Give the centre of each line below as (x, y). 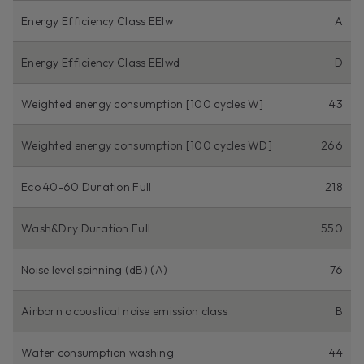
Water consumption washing (97, 352)
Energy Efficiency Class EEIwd (101, 62)
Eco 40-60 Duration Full (87, 186)
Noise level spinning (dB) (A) (95, 269)
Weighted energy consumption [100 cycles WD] (147, 145)
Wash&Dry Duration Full (86, 228)
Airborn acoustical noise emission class (124, 311)
